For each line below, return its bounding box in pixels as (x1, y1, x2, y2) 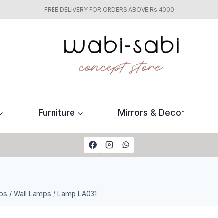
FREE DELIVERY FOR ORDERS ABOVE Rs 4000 (44, 6, 174, 13)
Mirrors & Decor (118, 107, 185, 118)
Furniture (38, 107, 75, 118)
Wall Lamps (14, 189, 51, 198)
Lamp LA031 (57, 189, 97, 198)
